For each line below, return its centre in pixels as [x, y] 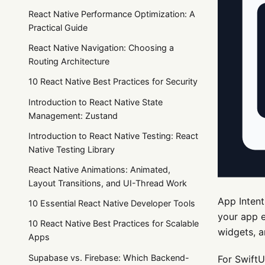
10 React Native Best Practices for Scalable [114, 224]
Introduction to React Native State [96, 102]
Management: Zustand [73, 115]
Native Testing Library [72, 149]
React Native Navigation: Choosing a [101, 48]
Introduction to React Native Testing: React [113, 135]
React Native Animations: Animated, [99, 169]
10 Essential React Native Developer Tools [112, 203]
